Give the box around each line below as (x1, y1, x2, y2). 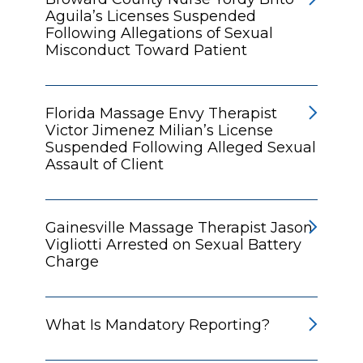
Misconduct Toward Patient (45, 41, 247, 59)
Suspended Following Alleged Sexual (45, 138, 316, 156)
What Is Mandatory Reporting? (45, 315, 270, 334)
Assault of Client (45, 155, 164, 173)
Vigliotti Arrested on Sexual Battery (45, 235, 301, 254)
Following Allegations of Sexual (45, 23, 273, 42)
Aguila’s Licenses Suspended (45, 6, 256, 25)
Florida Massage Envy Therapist (45, 104, 277, 122)
